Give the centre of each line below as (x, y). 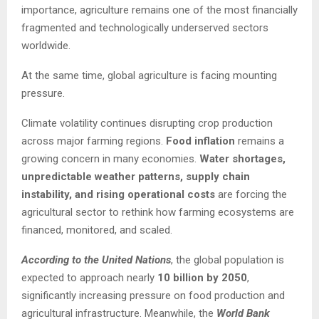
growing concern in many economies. (110, 158)
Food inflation (200, 141)
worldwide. (46, 45)
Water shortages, (242, 158)
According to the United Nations (96, 260)
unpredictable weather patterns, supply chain (136, 176)
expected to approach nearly (88, 277)
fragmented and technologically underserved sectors (145, 27)
